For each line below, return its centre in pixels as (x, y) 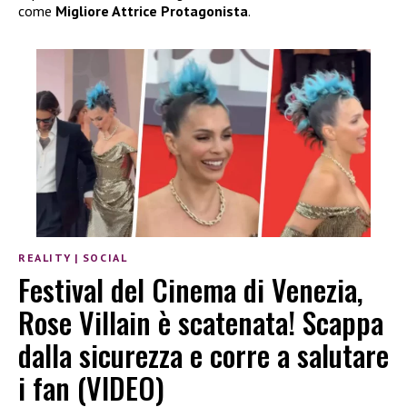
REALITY (45, 258)
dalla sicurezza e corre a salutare (203, 354)
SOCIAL (105, 258)
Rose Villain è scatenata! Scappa (201, 322)
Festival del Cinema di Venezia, (191, 289)
